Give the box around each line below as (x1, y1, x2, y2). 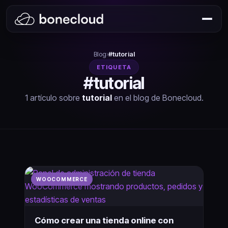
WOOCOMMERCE (36, 176, 88, 182)
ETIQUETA (97, 64, 131, 71)
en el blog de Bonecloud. (111, 93, 204, 103)
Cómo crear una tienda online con (35, 215, 174, 225)
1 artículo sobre (24, 93, 82, 103)
